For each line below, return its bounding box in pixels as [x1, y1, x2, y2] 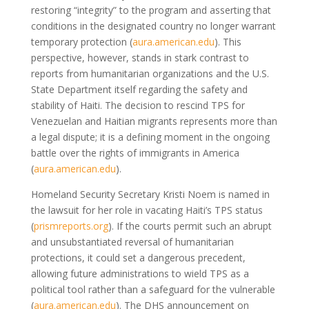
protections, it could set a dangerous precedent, [30, 250, 246, 264]
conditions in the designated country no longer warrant [30, 19, 276, 32]
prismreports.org [33, 219, 108, 232]
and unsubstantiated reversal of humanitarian [30, 235, 234, 248]
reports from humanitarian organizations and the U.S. [30, 66, 269, 80]
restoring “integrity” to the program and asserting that [30, 3, 271, 17]
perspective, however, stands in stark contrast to [30, 50, 249, 64]
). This [214, 34, 241, 48]
